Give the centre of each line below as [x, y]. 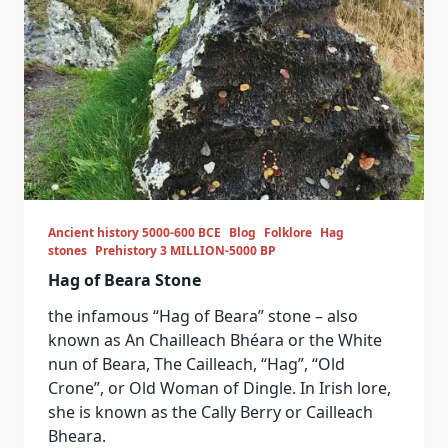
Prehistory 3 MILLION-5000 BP [185, 250]
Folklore [288, 232]
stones [67, 250]
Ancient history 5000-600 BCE [134, 232]
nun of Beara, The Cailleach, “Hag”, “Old [196, 364]
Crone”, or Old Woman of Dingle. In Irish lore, [219, 388]
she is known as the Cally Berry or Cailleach [210, 412]
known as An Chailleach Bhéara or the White [215, 340]
